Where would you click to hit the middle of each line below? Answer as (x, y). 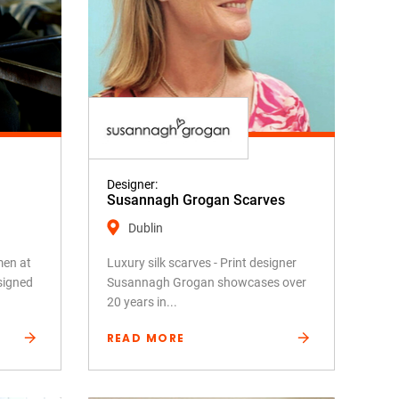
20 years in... (142, 301)
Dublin (145, 228)
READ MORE (146, 338)
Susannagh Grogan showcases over (206, 282)
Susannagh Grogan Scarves (195, 199)
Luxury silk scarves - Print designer (201, 262)
